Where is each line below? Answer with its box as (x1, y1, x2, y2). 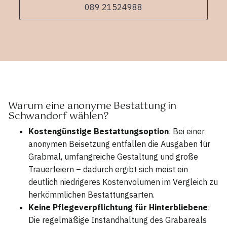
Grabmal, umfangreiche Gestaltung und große (28, 151, 198, 162)
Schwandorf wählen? (8, 108, 109, 125)
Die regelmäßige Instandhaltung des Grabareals (28, 214, 207, 225)
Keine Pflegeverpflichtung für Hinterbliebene (28, 202, 208, 212)
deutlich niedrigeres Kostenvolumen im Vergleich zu (28, 176, 218, 187)
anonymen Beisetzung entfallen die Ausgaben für (28, 138, 210, 149)
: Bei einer (169, 126, 205, 136)
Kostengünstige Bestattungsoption (28, 126, 169, 136)
